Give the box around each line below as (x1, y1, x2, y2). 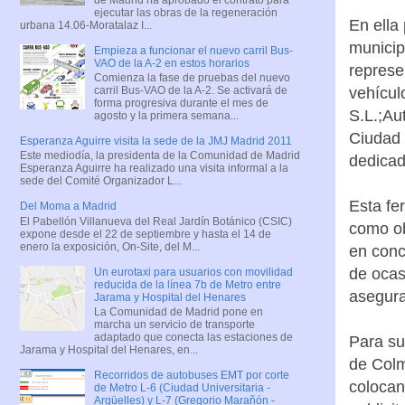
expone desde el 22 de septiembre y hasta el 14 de (20, 227, 271, 240)
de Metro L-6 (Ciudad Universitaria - (93, 381, 270, 395)
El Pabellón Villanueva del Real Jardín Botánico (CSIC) (20, 214, 292, 228)
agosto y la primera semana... (93, 108, 239, 122)
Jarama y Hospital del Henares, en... (20, 344, 198, 357)
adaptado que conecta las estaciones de (93, 331, 293, 344)
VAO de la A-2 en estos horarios (93, 56, 250, 70)
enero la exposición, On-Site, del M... (20, 240, 200, 253)
